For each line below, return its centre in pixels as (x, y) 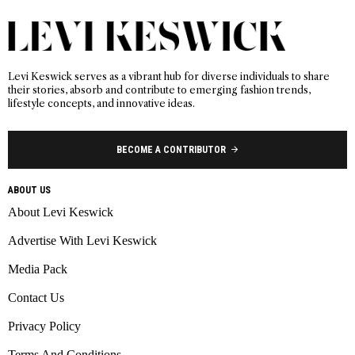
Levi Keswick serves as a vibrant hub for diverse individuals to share (169, 76)
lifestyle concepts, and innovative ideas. (101, 103)
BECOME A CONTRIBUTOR (171, 149)
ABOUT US (29, 190)
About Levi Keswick (61, 212)
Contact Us (36, 297)
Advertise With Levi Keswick (82, 240)
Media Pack (38, 269)
